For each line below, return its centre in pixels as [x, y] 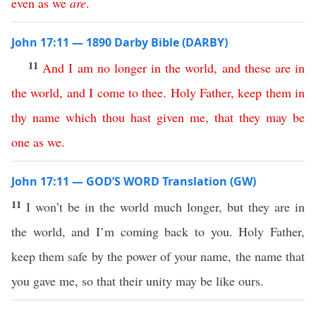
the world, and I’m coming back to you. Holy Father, [158, 231]
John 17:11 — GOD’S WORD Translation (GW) [134, 181]
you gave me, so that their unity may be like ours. [138, 281]
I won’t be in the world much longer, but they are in [165, 207]
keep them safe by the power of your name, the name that [158, 256]
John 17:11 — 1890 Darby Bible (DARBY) [120, 42]
